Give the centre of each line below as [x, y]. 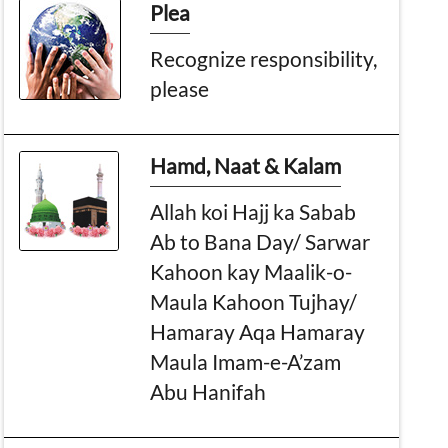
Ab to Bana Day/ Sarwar [260, 241]
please [180, 88]
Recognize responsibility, [264, 58]
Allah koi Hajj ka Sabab [253, 211]
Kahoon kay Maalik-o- [251, 271]
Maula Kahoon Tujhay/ [254, 301]
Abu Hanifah [208, 391]
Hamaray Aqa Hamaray [258, 331]
